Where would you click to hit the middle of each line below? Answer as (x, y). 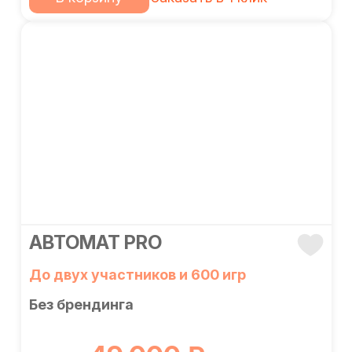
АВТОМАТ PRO (95, 242)
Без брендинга (81, 304)
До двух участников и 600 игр (137, 275)
